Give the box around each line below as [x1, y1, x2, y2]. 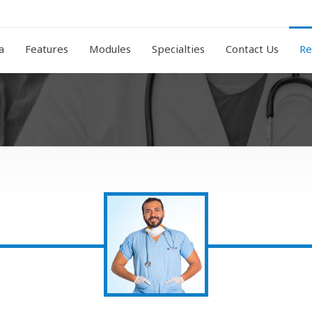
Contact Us [226, 42, 279, 56]
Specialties [152, 42, 205, 56]
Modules [89, 42, 131, 56]
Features [25, 42, 68, 56]
